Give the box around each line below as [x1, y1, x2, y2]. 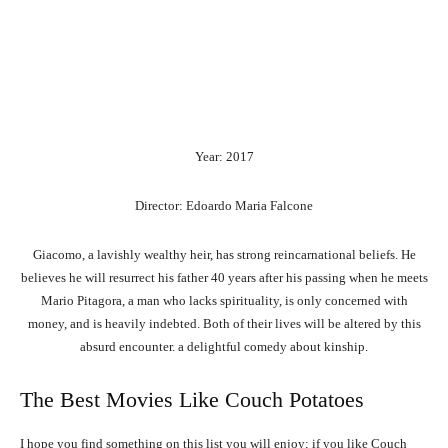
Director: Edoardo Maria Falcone [135, 198, 313, 214]
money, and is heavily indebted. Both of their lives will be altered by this [27, 316, 421, 332]
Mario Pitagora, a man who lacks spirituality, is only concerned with [40, 293, 408, 309]
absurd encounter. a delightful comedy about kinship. [80, 339, 368, 355]
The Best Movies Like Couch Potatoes [20, 387, 364, 413]
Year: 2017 [194, 149, 254, 165]
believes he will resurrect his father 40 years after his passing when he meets [20, 270, 428, 286]
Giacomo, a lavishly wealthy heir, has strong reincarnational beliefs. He [32, 247, 416, 263]
